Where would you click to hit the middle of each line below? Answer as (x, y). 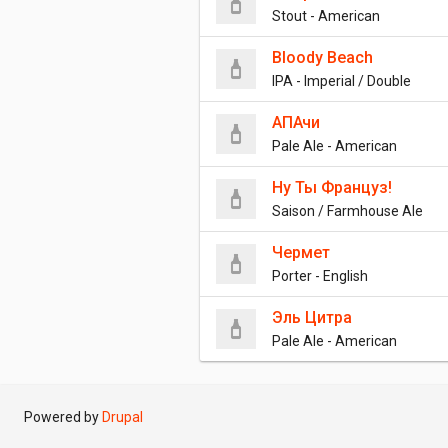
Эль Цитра (312, 317)
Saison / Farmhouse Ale (347, 211)
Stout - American (326, 16)
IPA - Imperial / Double (341, 81)
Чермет (301, 252)
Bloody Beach (322, 57)
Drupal (122, 417)
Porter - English (320, 276)
